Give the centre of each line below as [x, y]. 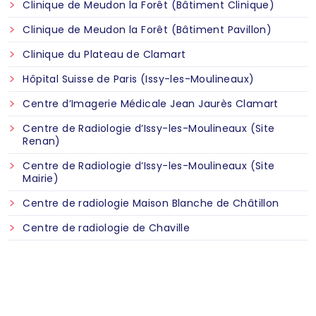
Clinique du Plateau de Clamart [104, 54]
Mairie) [41, 178]
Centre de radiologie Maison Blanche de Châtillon [151, 203]
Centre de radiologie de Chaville [107, 228]
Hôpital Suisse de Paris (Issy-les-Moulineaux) [139, 79]
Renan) [42, 141]
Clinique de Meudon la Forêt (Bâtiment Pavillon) [147, 30]
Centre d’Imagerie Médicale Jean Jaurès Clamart [151, 104]
